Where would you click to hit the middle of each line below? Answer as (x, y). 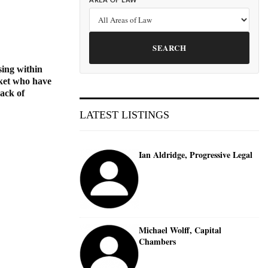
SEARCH (169, 48)
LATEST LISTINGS (124, 115)
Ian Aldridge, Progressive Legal (196, 155)
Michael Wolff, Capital (180, 230)
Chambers (157, 241)
